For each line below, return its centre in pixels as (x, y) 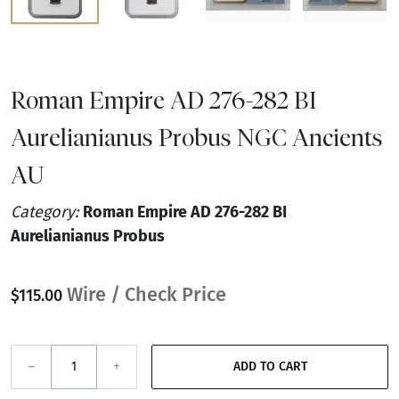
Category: (47, 212)
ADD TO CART (293, 367)
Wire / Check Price (147, 294)
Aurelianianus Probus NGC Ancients (197, 137)
